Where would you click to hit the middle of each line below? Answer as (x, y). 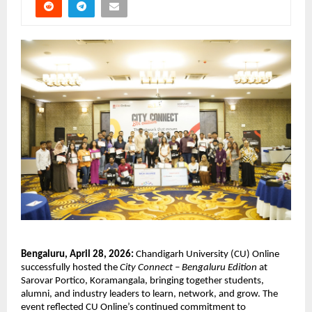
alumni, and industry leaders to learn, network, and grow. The (149, 294)
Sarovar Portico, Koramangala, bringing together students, (142, 281)
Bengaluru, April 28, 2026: (77, 255)
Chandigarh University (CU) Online (206, 255)
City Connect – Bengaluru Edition (188, 268)
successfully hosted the (70, 268)
